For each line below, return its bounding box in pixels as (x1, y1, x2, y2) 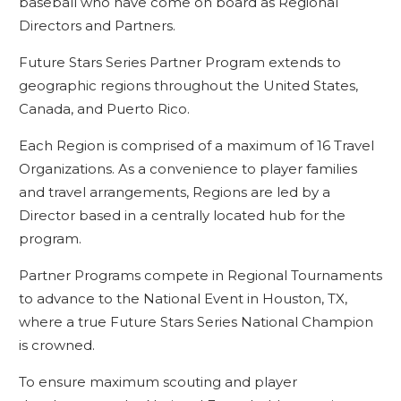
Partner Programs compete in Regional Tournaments (18, 267, 382, 284)
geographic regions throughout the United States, (18, 77, 358, 94)
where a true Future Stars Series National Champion (18, 313, 373, 330)
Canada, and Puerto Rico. (18, 100, 190, 117)
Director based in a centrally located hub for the (18, 207, 346, 224)
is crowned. (18, 337, 95, 354)
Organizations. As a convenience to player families (18, 160, 357, 177)
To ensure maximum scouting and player (18, 373, 297, 390)
